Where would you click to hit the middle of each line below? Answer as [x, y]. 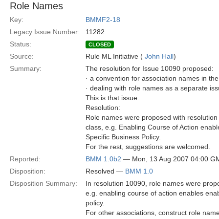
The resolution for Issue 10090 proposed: [150, 68]
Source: [22, 56]
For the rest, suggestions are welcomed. [148, 147]
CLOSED [100, 44]
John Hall [159, 56]
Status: [21, 44]
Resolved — [105, 171]
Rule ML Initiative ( [115, 56]
